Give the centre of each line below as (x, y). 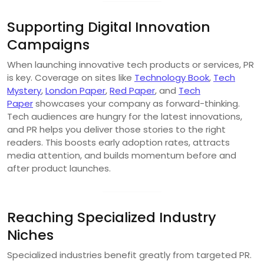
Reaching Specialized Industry (112, 217)
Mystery (24, 90)
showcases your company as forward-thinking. (136, 103)
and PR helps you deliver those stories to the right (116, 129)
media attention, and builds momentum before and (122, 155)
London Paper (75, 90)
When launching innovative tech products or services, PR (131, 64)
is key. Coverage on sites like (71, 77)
